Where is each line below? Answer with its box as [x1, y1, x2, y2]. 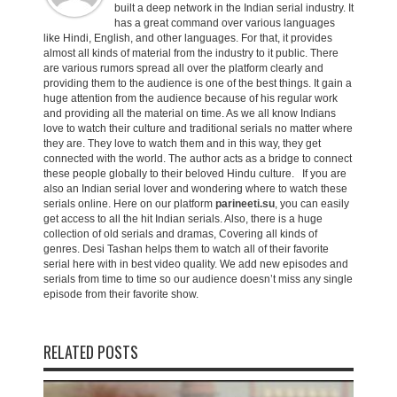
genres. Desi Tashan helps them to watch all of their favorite [43, 243, 329, 255]
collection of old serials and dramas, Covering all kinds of [43, 228, 317, 240]
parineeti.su [215, 198, 275, 210]
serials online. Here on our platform [43, 198, 215, 210]
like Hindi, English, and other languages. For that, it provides [43, 32, 332, 44]
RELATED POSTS [43, 340, 138, 363]
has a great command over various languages [114, 17, 335, 29]
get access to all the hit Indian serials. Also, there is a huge [43, 213, 323, 225]
